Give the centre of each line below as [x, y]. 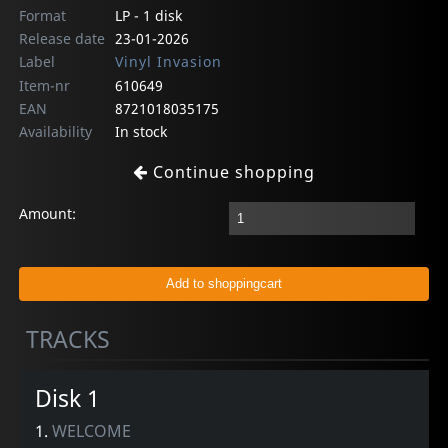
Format [43, 15]
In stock [140, 131]
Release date [62, 38]
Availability [56, 131]
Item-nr [45, 85]
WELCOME [92, 431]
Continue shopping [231, 171]
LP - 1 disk [148, 15]
